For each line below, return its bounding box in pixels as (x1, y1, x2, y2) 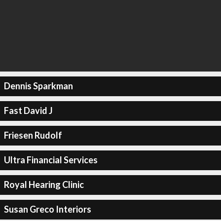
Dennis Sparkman (3, 80, 73, 91)
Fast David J (3, 105, 53, 116)
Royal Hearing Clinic (3, 179, 84, 190)
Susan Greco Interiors (3, 204, 91, 215)
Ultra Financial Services (3, 154, 98, 165)
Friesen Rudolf (3, 130, 62, 141)
